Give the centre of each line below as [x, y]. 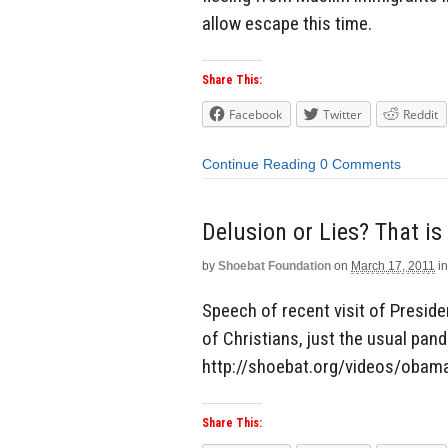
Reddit [420, 115]
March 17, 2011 [393, 265]
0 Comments [360, 164]
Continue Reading [259, 164]
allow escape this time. [287, 23]
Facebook [255, 115]
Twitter [342, 115]
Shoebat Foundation [274, 265]
